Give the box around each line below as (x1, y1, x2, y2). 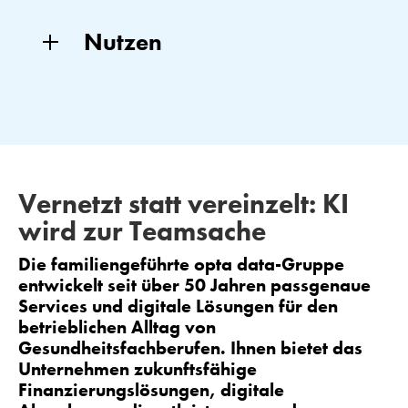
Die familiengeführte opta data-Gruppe (18, 252, 344, 277)
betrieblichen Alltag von (18, 315, 216, 340)
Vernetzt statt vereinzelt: (18, 187, 322, 222)
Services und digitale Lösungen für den (18, 294, 338, 319)
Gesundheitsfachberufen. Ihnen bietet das (18, 336, 362, 361)
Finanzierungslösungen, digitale (18, 378, 284, 403)
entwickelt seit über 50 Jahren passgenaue (18, 273, 371, 298)
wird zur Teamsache (18, 214, 266, 250)
